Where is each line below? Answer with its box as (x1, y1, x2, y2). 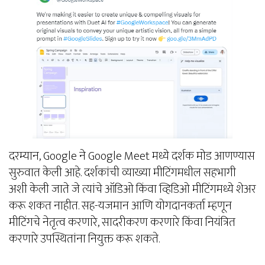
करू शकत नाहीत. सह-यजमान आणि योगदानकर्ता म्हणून (9, 195, 232, 216)
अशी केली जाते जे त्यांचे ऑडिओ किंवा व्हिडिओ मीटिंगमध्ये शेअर (9, 179, 256, 199)
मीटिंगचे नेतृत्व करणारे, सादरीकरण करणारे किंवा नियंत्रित (9, 212, 235, 232)
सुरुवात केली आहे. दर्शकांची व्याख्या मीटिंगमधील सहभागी (9, 162, 236, 183)
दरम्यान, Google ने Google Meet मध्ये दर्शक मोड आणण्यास (9, 146, 255, 166)
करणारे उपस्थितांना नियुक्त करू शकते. (9, 228, 160, 249)
